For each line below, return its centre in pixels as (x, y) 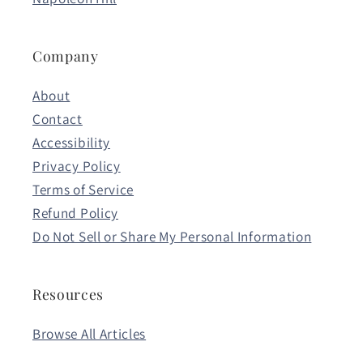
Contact (58, 118)
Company (66, 55)
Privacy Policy (77, 165)
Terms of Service (83, 189)
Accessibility (71, 142)
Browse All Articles (90, 333)
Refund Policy (75, 212)
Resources (68, 293)
